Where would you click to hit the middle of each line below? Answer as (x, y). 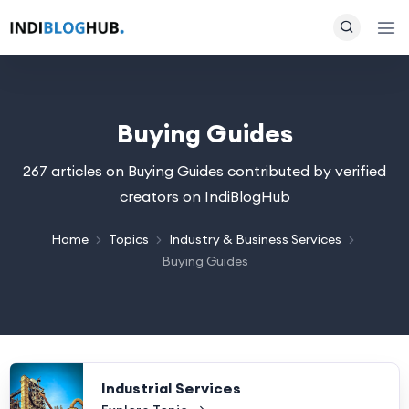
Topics (129, 239)
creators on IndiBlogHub (204, 196)
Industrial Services (171, 388)
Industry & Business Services (255, 239)
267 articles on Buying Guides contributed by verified (204, 171)
